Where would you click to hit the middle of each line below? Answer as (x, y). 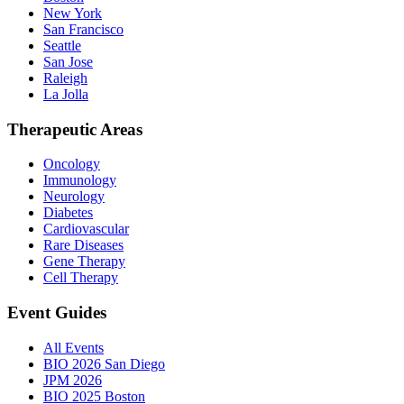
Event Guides (57, 313)
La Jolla (66, 94)
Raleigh (65, 78)
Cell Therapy (81, 278)
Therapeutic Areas (75, 129)
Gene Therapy (84, 262)
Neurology (74, 197)
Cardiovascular (86, 229)
